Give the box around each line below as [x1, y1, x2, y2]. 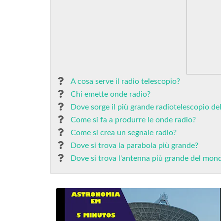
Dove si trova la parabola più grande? [71, 142, 198, 149]
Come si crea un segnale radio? [71, 129, 177, 137]
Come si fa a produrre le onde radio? [71, 116, 196, 124]
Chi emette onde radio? [71, 90, 150, 98]
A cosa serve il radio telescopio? [71, 77, 180, 85]
